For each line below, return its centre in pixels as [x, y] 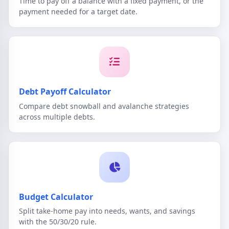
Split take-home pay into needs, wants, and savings [107, 211]
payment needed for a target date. [78, 12]
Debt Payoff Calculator [65, 92]
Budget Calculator [56, 197]
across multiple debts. [57, 117]
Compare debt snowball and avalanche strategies [104, 106]
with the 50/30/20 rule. [58, 222]
